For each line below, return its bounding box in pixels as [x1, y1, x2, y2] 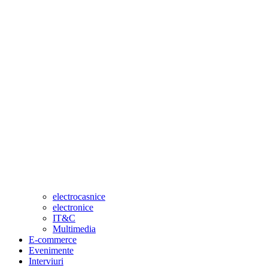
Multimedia [53, 223, 96, 234]
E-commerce [29, 234, 77, 245]
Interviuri [29, 255, 63, 266]
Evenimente [29, 245, 74, 255]
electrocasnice [53, 191, 105, 202]
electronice [53, 202, 93, 212]
